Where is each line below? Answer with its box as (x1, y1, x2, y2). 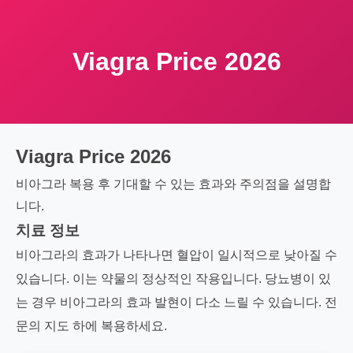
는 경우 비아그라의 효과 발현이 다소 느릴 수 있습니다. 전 (16, 295, 337, 309)
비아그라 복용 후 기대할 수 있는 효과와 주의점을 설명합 (16, 177, 331, 191)
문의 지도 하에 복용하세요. (16, 319, 167, 333)
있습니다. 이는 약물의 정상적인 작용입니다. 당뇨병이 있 (16, 272, 331, 285)
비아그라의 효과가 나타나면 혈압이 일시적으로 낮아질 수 (16, 248, 337, 262)
